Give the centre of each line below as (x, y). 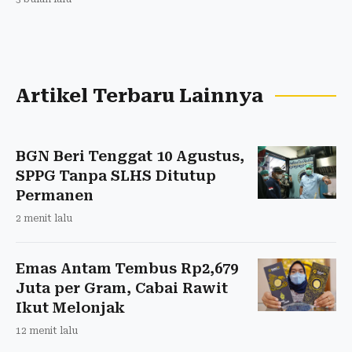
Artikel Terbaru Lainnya (139, 95)
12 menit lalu (47, 330)
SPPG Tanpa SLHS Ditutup (116, 175)
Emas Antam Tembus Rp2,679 (127, 268)
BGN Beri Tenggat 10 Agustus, (130, 156)
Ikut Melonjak (70, 307)
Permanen (55, 195)
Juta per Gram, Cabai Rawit (122, 288)
